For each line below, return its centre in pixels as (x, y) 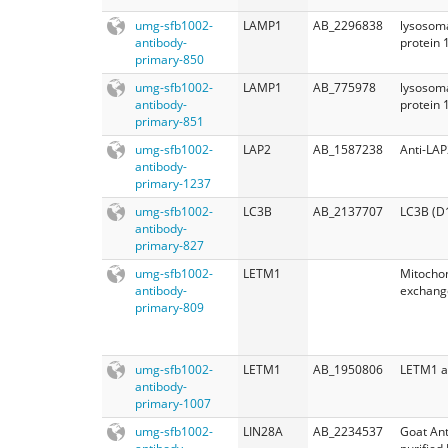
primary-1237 (173, 183)
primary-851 (169, 121)
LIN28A (263, 431)
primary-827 (169, 245)
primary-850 (169, 59)
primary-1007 (173, 403)
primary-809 (169, 307)
